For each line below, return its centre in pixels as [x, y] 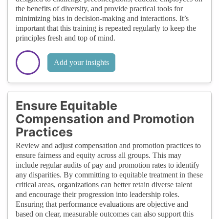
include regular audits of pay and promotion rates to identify [108, 165]
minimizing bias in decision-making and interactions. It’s [102, 18]
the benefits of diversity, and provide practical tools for [99, 8]
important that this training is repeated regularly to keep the [106, 28]
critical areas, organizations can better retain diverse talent [104, 184]
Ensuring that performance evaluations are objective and [102, 204]
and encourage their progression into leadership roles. [98, 194]
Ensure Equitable [66, 105]
